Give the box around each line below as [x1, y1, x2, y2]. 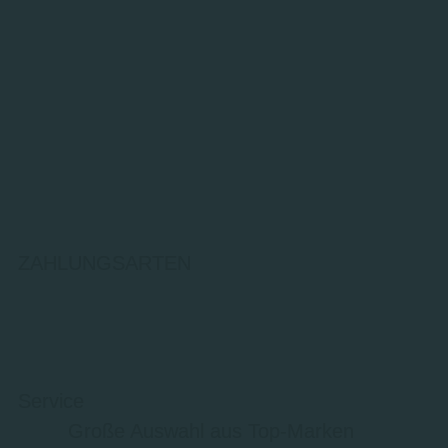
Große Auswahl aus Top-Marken [67, 420, 354, 443]
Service [18, 390, 84, 413]
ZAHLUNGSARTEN [18, 252, 191, 275]
